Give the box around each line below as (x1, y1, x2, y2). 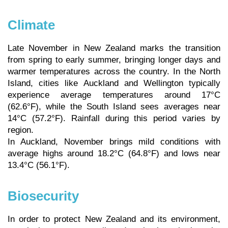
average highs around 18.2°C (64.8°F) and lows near (8, 149, 220, 159)
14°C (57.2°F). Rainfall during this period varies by (8, 113, 220, 124)
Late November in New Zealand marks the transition (8, 43, 220, 53)
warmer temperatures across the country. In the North (8, 67, 220, 77)
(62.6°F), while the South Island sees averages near (8, 102, 220, 112)
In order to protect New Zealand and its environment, (8, 214, 220, 224)
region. (8, 125, 34, 135)
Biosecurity (8, 189, 79, 204)
